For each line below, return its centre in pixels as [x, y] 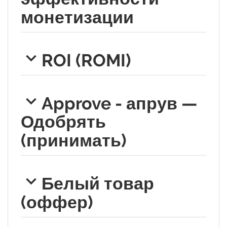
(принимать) [74, 141]
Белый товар [98, 183]
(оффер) [57, 202]
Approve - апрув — [119, 103]
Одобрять [63, 122]
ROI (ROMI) [86, 60]
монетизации [77, 17]
